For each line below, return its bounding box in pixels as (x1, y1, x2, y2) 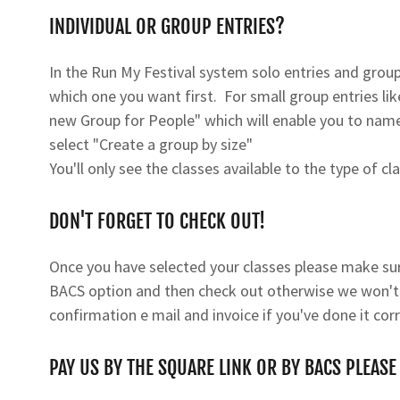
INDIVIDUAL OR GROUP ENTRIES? (48, 14, 285, 38)
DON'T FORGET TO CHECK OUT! (48, 209, 265, 233)
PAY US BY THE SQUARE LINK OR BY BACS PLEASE (48, 355, 396, 379)
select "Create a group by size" (48, 134, 253, 154)
